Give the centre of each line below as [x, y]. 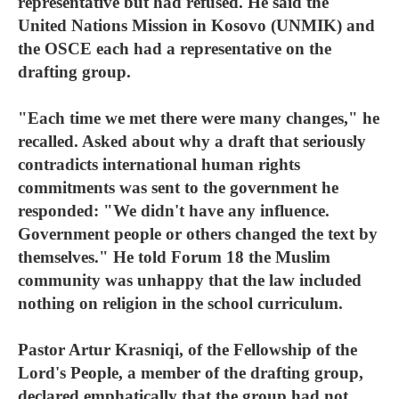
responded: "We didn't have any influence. [174, 211]
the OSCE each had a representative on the [175, 49]
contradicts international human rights [159, 164]
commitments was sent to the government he [178, 187]
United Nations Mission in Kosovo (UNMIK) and [196, 25]
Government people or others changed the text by [198, 234]
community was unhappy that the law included [190, 280]
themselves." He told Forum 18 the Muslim [174, 257]
